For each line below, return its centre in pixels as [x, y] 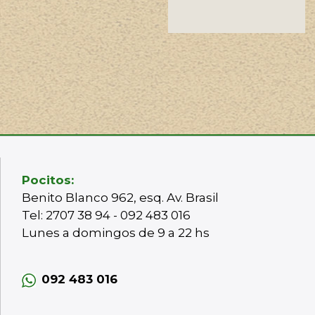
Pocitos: [48, 180]
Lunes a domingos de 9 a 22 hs [117, 233]
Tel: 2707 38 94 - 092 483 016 [106, 216]
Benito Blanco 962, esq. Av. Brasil [120, 198]
